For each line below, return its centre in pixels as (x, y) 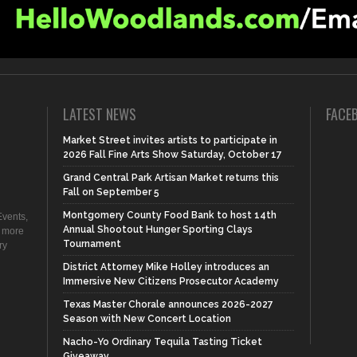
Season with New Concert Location (147, 318)
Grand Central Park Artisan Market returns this (171, 177)
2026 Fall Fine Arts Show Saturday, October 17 (173, 154)
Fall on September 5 (111, 192)
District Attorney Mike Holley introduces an (166, 267)
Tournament (92, 243)
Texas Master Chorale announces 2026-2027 (168, 304)
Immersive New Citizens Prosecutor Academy (171, 281)
